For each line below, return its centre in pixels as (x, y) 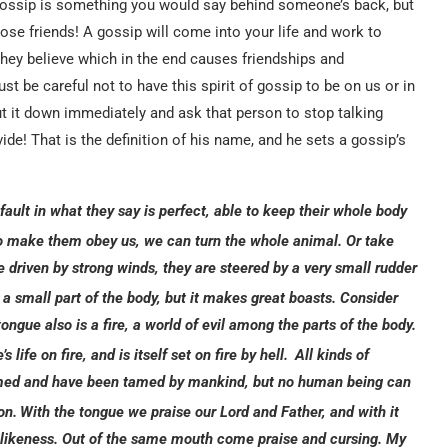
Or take (368, 240)
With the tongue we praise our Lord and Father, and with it (209, 411)
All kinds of (332, 354)
